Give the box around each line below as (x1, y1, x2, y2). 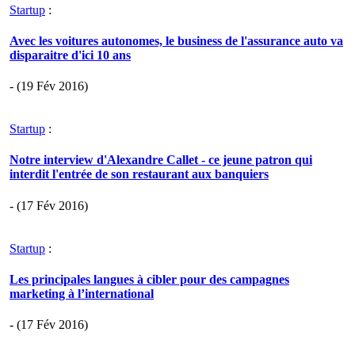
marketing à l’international (10, 286, 154, 300)
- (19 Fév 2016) (10, 79, 88, 94)
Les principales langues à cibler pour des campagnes (10, 272, 289, 286)
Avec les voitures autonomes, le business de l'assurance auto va (10, 33, 343, 48)
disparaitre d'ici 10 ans (10, 48, 131, 62)
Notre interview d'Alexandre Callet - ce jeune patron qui (10, 153, 312, 167)
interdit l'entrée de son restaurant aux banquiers (10, 167, 269, 181)
